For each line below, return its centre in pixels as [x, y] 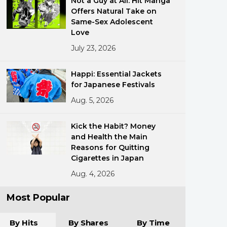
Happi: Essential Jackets [117, 74]
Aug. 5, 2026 [92, 100]
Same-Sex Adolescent [112, 22]
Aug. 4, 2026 [93, 174]
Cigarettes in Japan [108, 158]
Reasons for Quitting [110, 147]
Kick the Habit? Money [113, 126]
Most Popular [38, 198]
